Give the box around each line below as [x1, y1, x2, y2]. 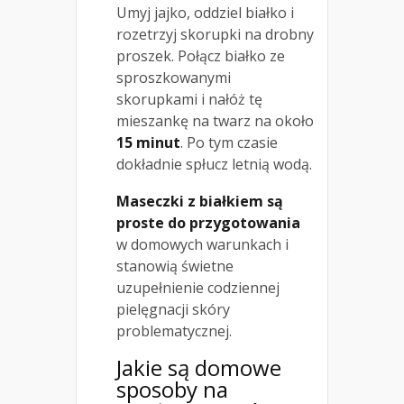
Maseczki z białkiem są [116, 191, 283, 212]
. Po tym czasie [180, 133, 278, 153]
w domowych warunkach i [116, 234, 289, 255]
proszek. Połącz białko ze [116, 46, 285, 67]
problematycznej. [116, 321, 232, 342]
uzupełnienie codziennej [116, 278, 280, 298]
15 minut [116, 133, 180, 153]
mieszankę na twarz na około [116, 111, 314, 132]
